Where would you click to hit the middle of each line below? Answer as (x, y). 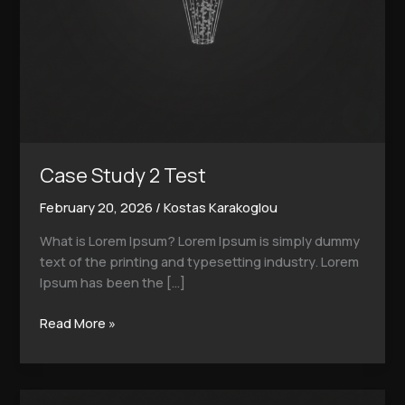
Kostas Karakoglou (221, 207)
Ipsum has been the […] (113, 282)
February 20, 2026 (98, 207)
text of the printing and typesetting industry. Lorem (200, 261)
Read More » (78, 322)
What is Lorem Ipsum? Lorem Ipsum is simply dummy (200, 240)
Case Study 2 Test (123, 176)
